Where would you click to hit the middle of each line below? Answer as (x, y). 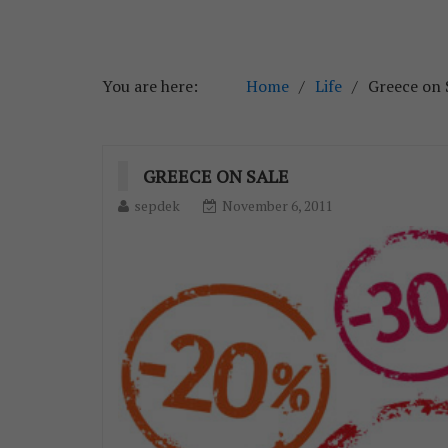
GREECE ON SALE (216, 176)
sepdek (157, 205)
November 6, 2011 (277, 205)
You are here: (150, 86)
